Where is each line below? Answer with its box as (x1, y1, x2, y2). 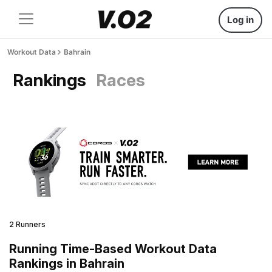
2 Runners (9, 219, 46, 229)
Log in (227, 14, 254, 25)
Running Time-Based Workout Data (9, 241, 217, 256)
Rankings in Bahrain (9, 256, 124, 271)
